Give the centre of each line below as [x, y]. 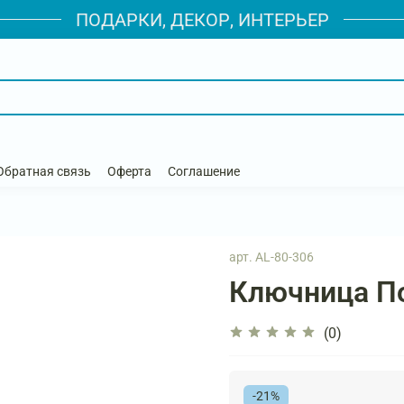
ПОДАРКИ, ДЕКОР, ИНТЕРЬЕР [202, 19]
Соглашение [204, 171]
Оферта [129, 171]
